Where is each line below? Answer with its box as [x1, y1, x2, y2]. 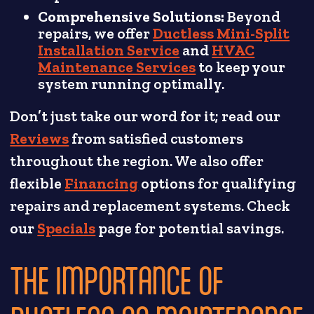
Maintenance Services [38, 57, 196, 76]
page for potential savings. [95, 219, 285, 238]
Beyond [227, 7, 281, 26]
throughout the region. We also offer [10, 151, 264, 170]
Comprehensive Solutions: [38, 7, 228, 26]
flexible [10, 174, 65, 193]
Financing [64, 174, 139, 193]
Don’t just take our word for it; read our [10, 107, 281, 125]
